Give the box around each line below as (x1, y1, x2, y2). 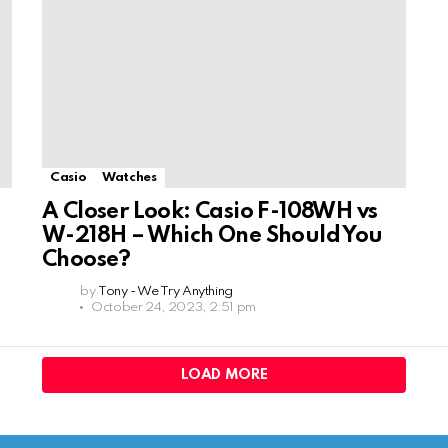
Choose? (42, 249, 131, 271)
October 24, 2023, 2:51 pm (91, 301, 256, 314)
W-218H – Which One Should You (42, 225, 383, 247)
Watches (102, 171, 157, 184)
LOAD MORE (180, 368, 268, 382)
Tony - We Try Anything (97, 285, 234, 298)
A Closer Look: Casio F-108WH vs (42, 201, 378, 223)
